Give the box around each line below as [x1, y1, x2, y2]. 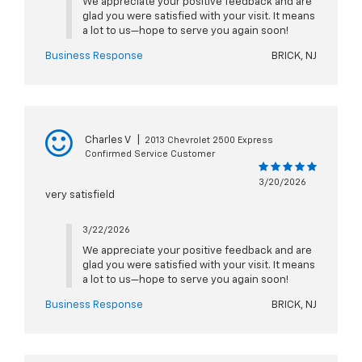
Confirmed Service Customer [85, 149, 215, 159]
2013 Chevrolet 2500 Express [145, 136, 273, 145]
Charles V [85, 135, 131, 146]
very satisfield [45, 190, 115, 201]
